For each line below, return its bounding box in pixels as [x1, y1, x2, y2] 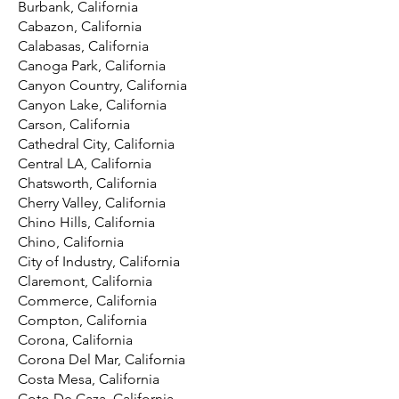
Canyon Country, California [18, 77, 187, 94]
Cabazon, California [18, 18, 142, 35]
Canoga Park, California [18, 57, 166, 74]
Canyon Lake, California [18, 96, 167, 113]
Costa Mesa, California [18, 370, 159, 387]
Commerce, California [18, 292, 157, 309]
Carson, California [18, 116, 130, 133]
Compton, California [18, 312, 147, 329]
